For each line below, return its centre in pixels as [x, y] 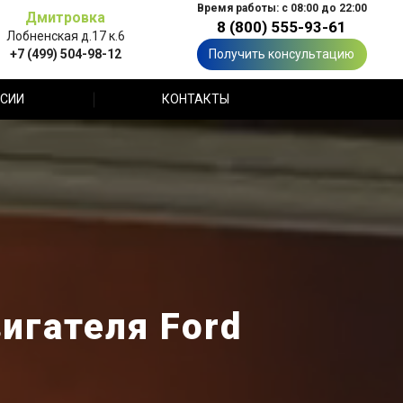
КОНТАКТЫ [195, 99]
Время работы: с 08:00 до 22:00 [282, 8]
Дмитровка [65, 17]
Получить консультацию [282, 54]
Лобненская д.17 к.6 [65, 36]
